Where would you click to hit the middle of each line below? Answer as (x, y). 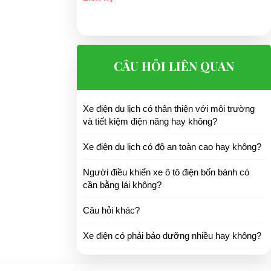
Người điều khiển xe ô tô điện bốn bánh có (166, 172)
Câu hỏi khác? (111, 210)
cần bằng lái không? (122, 184)
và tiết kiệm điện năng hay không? (150, 121)
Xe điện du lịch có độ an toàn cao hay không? (172, 146)
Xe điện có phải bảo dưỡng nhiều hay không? (172, 235)
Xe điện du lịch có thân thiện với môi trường (169, 108)
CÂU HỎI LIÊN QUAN (174, 65)
